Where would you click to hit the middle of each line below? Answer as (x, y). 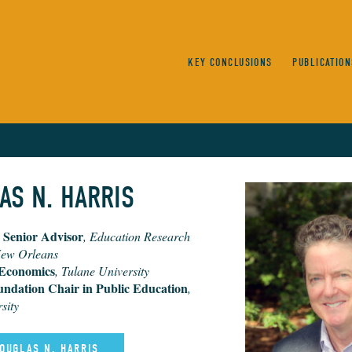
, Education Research (137, 236)
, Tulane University (102, 271)
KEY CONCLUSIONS (230, 62)
